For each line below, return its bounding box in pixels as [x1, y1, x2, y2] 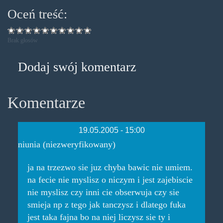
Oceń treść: [7, 6, 67, 21]
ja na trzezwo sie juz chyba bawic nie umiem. [27, 162, 193, 172]
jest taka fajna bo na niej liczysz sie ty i [27, 212, 170, 222]
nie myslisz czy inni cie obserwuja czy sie [27, 187, 179, 197]
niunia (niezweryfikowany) [17, 139, 115, 149]
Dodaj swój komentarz [17, 60, 136, 74]
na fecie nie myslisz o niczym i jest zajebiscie [27, 174, 193, 185]
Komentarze [7, 93, 85, 111]
